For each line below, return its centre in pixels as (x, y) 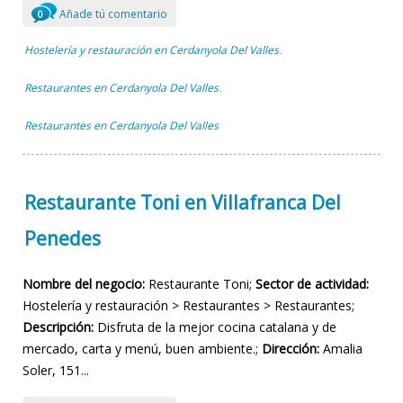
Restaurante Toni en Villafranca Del (183, 202)
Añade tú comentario (112, 14)
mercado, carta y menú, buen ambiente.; (142, 348)
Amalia (341, 348)
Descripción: (58, 327)
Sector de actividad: (312, 283)
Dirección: (291, 348)
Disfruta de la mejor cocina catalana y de (215, 327)
